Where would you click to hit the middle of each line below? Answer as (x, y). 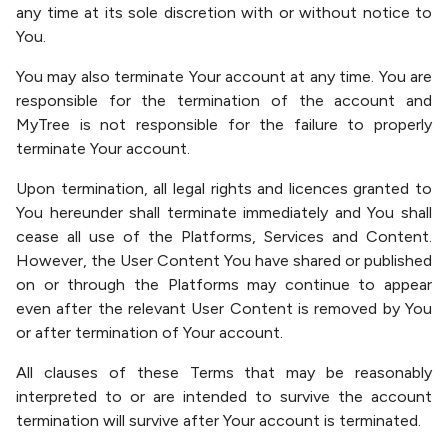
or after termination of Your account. (149, 332)
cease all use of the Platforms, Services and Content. (224, 236)
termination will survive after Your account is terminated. (218, 420)
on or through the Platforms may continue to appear (224, 284)
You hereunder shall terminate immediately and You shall (224, 212)
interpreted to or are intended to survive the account (224, 396)
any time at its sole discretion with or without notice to (224, 12)
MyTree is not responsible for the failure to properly (224, 124)
